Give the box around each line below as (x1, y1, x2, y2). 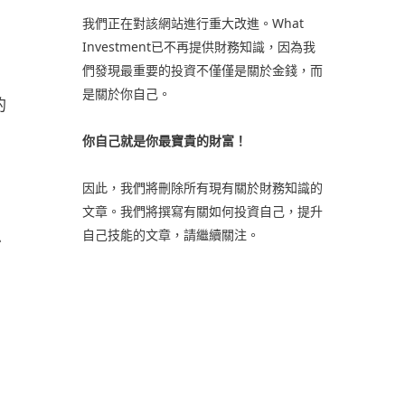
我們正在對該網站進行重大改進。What (81, 14, 304, 32)
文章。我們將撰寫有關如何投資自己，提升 (81, 202, 323, 220)
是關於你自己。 (81, 85, 171, 102)
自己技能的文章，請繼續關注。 (81, 226, 259, 243)
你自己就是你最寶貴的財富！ (81, 132, 247, 149)
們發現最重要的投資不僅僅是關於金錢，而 (81, 61, 323, 79)
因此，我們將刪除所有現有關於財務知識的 (81, 179, 323, 196)
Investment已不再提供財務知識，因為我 (81, 38, 316, 55)
